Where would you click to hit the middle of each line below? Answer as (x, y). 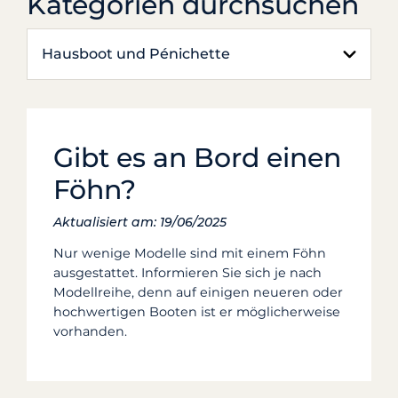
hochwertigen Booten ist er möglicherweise (197, 312)
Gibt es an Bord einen (197, 158)
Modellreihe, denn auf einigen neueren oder (198, 293)
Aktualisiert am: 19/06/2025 (140, 222)
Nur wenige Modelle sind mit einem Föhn (190, 254)
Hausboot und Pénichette (136, 54)
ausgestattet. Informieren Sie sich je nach (187, 273)
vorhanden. (90, 332)
